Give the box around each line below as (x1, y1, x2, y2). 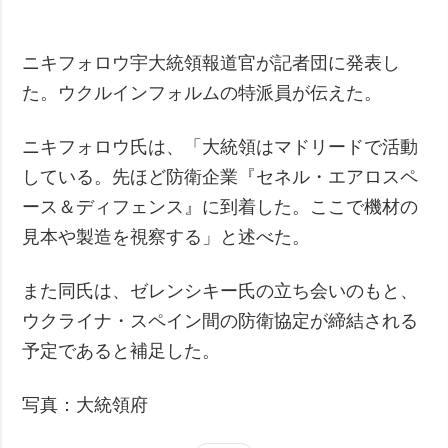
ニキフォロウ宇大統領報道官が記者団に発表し (22, 53, 401, 74)
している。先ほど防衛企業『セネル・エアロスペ (22, 167, 419, 188)
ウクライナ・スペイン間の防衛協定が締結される (22, 311, 419, 332)
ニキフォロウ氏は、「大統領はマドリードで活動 (22, 137, 419, 158)
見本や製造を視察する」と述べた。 (22, 227, 311, 248)
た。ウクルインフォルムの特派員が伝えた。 (22, 83, 383, 104)
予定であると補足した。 (22, 341, 221, 362)
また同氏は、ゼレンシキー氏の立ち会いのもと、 (22, 281, 419, 302)
